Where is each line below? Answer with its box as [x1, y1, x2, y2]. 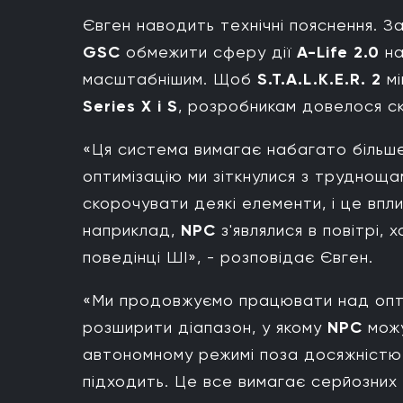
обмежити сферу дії [121, 42, 297, 62]
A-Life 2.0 [297, 42, 385, 63]
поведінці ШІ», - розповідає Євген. [83, 247, 373, 267]
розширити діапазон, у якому [83, 318, 327, 337]
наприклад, [83, 220, 181, 240]
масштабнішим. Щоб [83, 69, 257, 89]
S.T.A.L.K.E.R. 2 [257, 69, 381, 90]
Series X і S [83, 96, 178, 117]
